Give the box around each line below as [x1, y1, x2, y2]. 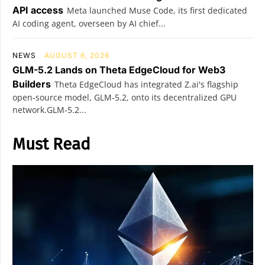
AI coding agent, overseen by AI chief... [12, 18, 166, 29]
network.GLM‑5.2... [12, 104, 86, 115]
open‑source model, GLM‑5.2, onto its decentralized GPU [12, 92, 237, 103]
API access [12, 4, 63, 16]
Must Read [12, 134, 91, 154]
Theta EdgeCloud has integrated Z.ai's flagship [54, 79, 238, 90]
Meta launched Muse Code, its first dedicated [67, 5, 247, 16]
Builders [12, 78, 51, 90]
